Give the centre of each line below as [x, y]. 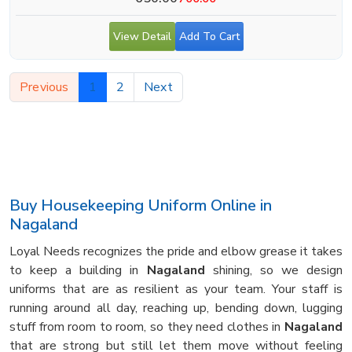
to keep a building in [78, 270]
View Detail [142, 36]
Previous [44, 87]
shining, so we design [274, 270]
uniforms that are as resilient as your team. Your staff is [176, 289]
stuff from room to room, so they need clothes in [147, 326]
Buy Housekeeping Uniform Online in [141, 205]
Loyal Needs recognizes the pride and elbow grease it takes [176, 251]
